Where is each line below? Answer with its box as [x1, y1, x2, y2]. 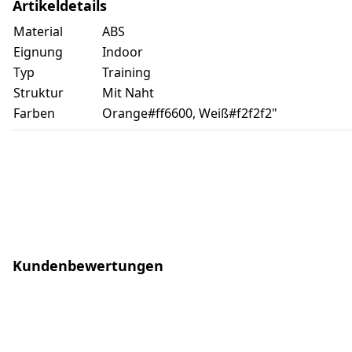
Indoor [102, 43, 143, 61]
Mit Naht [102, 84, 154, 102]
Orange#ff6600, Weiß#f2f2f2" [102, 104, 277, 123]
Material [13, 23, 63, 41]
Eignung [13, 43, 63, 61]
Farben [13, 104, 55, 123]
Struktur [13, 84, 64, 102]
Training [102, 64, 151, 82]
